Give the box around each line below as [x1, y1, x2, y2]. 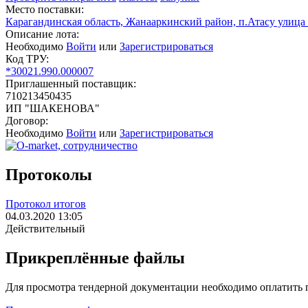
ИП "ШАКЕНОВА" [5, 102, 100, 115]
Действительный [5, 223, 85, 235]
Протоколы [5, 166, 92, 184]
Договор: [5, 115, 48, 127]
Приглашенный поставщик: [5, 78, 136, 90]
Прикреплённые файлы [5, 248, 185, 267]
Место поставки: [5, 3, 84, 16]
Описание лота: [5, 28, 79, 41]
